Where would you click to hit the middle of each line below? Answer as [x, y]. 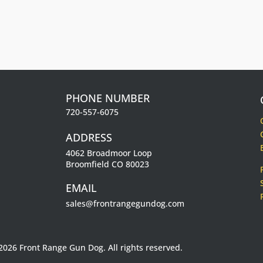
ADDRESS [89, 138]
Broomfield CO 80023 [107, 164]
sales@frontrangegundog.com [125, 204]
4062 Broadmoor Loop [109, 153]
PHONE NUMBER [107, 98]
